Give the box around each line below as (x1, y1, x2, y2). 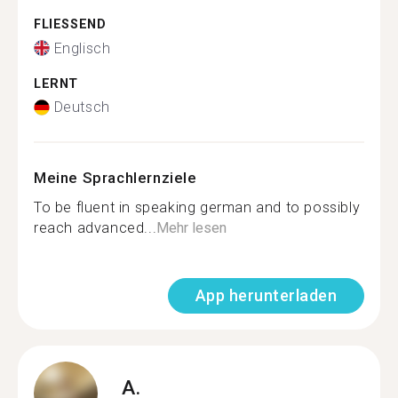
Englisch (53, 39, 111, 57)
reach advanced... (34, 219, 157, 236)
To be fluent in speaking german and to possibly (34, 199, 361, 216)
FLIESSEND (34, 17, 97, 32)
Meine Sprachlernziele (34, 169, 197, 187)
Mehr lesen (156, 219, 227, 236)
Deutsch (53, 99, 110, 115)
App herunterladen (195, 286, 337, 305)
